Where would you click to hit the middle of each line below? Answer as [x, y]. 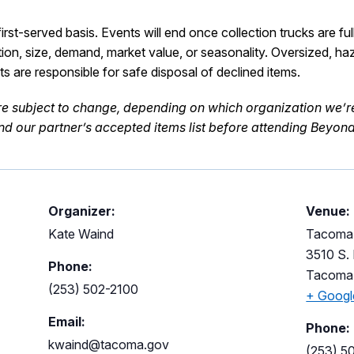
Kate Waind [81, 234]
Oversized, [303, 53]
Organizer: [81, 211]
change [93, 108]
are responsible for [66, 72]
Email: [66, 322]
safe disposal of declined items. [211, 72]
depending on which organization [222, 108]
